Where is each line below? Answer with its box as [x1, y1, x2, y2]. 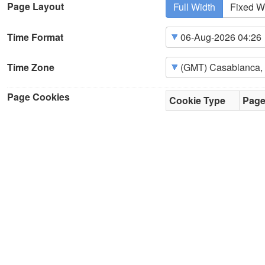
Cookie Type [169, 93, 225, 108]
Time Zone [7, 60, 54, 75]
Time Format [7, 30, 63, 44]
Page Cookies [7, 90, 70, 104]
